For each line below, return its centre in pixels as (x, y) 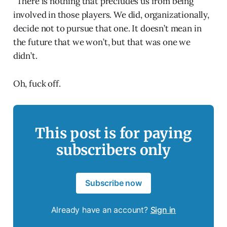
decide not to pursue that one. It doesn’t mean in (107, 29)
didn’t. (25, 56)
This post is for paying (113, 134)
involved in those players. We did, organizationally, (111, 15)
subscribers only (113, 150)
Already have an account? (101, 210)
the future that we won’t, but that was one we (102, 42)
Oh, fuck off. (37, 84)
